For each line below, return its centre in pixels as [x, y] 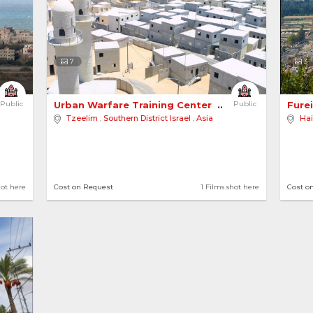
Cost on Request [83, 187]
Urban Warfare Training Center [134, 105]
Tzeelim [82, 118]
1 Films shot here [230, 187]
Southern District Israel [147, 118]
